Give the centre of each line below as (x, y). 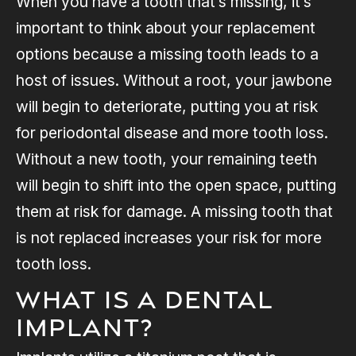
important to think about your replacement (166, 28)
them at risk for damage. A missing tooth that (174, 212)
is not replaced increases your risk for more (169, 238)
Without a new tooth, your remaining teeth (166, 159)
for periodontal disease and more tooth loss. (172, 133)
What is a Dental (145, 300)
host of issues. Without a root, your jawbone (174, 81)
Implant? (85, 327)
